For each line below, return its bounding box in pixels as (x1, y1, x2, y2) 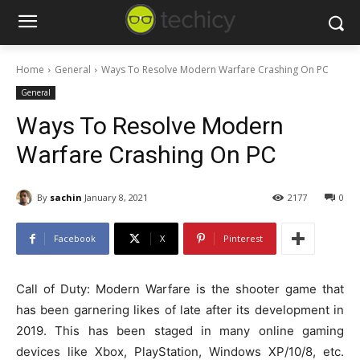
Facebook (54, 232, 96, 245)
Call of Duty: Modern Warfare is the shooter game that (16, 281, 344, 297)
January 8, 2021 (84, 191, 148, 204)
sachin (50, 190, 82, 203)
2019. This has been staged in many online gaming (16, 323, 344, 339)
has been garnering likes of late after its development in (16, 302, 344, 318)
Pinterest (223, 232, 263, 245)
